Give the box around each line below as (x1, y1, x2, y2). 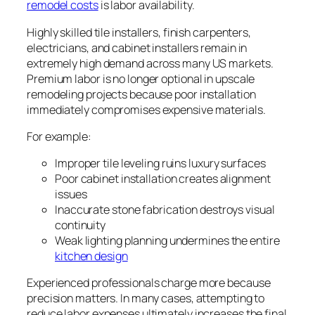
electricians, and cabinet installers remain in (27, 39, 247, 56)
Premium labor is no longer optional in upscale (27, 70, 255, 86)
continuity (55, 217, 106, 233)
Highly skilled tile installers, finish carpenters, (27, 24, 251, 40)
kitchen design (55, 248, 128, 264)
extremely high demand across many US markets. (27, 55, 274, 71)
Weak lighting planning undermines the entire (55, 233, 280, 249)
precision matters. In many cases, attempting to (27, 290, 265, 307)
